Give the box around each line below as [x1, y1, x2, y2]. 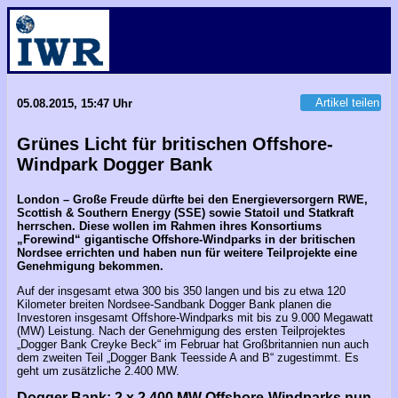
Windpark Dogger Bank [17, 155, 212, 174]
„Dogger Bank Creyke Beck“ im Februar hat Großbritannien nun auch [17, 338, 369, 352]
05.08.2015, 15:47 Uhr [17, 97, 132, 110]
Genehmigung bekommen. [17, 259, 163, 273]
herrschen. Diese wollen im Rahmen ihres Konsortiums [17, 219, 322, 233]
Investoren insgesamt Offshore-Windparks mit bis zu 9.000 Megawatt [17, 311, 373, 325]
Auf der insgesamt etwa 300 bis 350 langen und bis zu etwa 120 [17, 284, 346, 298]
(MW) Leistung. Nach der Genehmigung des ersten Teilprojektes [17, 324, 346, 338]
